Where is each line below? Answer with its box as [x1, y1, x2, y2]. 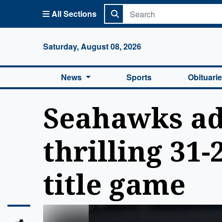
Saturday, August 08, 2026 [43, 41, 141, 52]
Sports [126, 71, 152, 83]
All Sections [52, 8, 97, 19]
